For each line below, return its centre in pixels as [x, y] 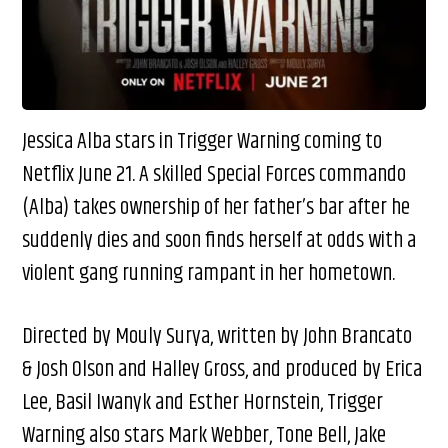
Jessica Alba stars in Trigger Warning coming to [202, 142]
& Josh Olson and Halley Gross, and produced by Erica [222, 370]
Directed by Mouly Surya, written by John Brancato [217, 337]
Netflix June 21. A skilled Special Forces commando [214, 175]
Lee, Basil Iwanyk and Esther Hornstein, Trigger [203, 403]
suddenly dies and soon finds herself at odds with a [219, 241]
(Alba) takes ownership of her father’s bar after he [216, 208]
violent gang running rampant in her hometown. [209, 274]
